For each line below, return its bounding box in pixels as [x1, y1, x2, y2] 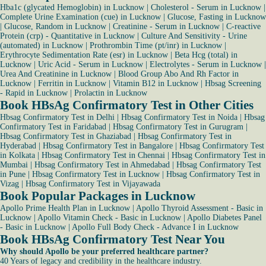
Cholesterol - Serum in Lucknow [151, 3, 261, 12]
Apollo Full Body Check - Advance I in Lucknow [72, 223, 239, 232]
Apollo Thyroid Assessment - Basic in [136, 204, 263, 213]
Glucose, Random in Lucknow [4, 22, 106, 31]
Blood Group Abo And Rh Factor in [118, 69, 239, 78]
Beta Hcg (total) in [175, 50, 237, 59]
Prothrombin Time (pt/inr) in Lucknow [90, 41, 222, 50]
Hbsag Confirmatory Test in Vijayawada [26, 179, 160, 188]
